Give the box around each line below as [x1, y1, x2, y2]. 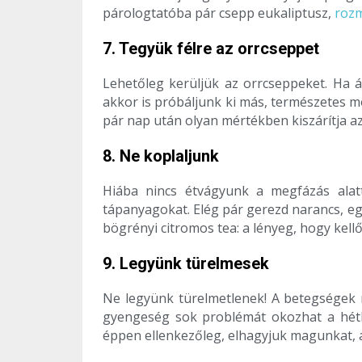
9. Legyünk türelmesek [103, 254, 269, 274]
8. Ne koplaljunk [103, 146, 219, 166]
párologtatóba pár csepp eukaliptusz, [103, 4, 335, 23]
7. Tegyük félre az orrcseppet [103, 39, 319, 59]
